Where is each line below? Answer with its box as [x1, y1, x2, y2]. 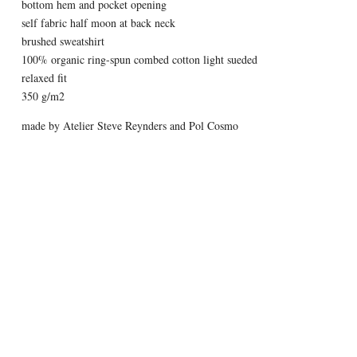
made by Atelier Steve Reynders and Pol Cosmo [21, 118, 238, 133]
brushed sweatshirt [21, 33, 104, 49]
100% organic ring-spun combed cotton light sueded [21, 52, 257, 67]
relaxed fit [21, 70, 67, 85]
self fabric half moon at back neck [21, 15, 175, 30]
